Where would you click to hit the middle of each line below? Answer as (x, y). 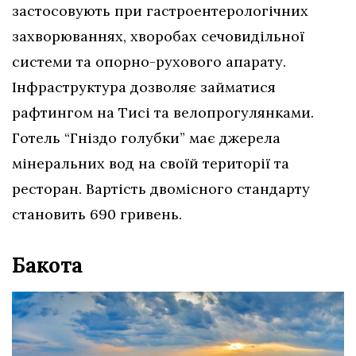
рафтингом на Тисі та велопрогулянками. (163, 113)
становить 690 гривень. (97, 215)
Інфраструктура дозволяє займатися (144, 87)
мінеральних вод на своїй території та (151, 164)
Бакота (47, 265)
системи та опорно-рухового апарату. (149, 62)
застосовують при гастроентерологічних (160, 11)
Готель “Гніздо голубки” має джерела (146, 138)
